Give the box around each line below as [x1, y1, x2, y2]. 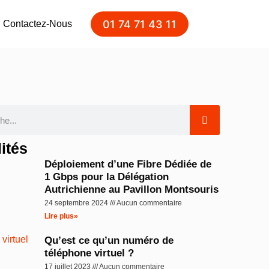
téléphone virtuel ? [44, 247, 134, 259]
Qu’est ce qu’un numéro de [44, 235, 174, 246]
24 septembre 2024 [44, 199, 110, 207]
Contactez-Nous [3, 19, 73, 29]
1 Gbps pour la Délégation [44, 171, 169, 183]
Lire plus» [44, 212, 79, 220]
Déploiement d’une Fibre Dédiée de [44, 159, 212, 170]
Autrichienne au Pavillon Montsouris [44, 184, 219, 195]
